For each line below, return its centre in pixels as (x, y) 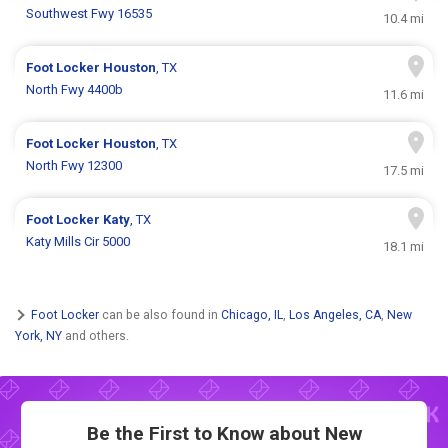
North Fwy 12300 (74, 166)
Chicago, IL (252, 314)
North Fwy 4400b (75, 90)
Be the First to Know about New (224, 434)
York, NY (38, 335)
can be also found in (160, 314)
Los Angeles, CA (335, 314)
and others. (95, 335)
